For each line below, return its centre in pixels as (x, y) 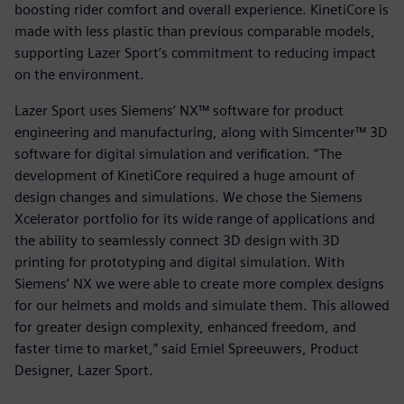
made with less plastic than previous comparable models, (195, 32)
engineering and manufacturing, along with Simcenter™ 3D (201, 133)
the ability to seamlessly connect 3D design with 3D (177, 241)
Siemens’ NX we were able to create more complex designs (199, 284)
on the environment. (79, 75)
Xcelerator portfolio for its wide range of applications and (195, 219)
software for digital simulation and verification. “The (178, 154)
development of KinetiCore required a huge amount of (184, 176)
